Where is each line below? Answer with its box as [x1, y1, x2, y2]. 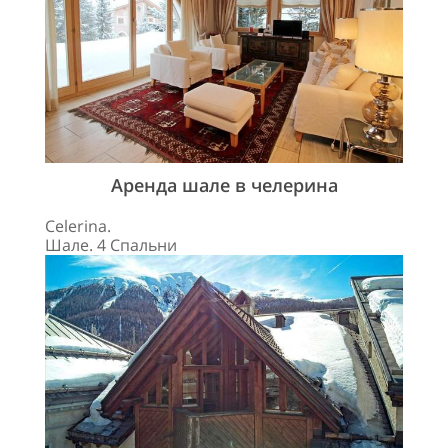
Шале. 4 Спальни [45, 233, 177, 256]
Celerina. [45, 214, 111, 237]
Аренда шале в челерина [110, 172, 338, 197]
